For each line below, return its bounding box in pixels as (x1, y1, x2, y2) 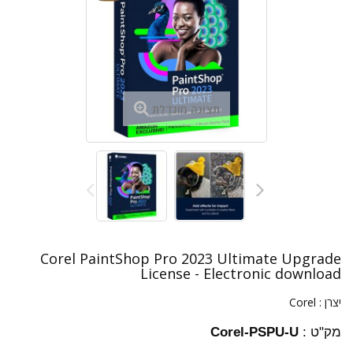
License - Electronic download (140, 264, 341, 283)
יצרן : (316, 295, 341, 310)
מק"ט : (303, 325, 341, 340)
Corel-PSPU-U (210, 325, 299, 340)
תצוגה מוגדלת (151, 102, 220, 117)
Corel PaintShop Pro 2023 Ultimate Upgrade (40, 249, 341, 268)
